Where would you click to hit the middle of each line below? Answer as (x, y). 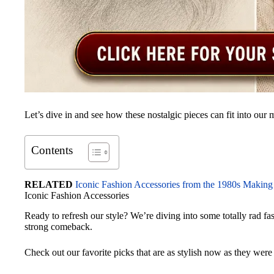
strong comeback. (58, 226)
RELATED (49, 184)
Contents (52, 150)
